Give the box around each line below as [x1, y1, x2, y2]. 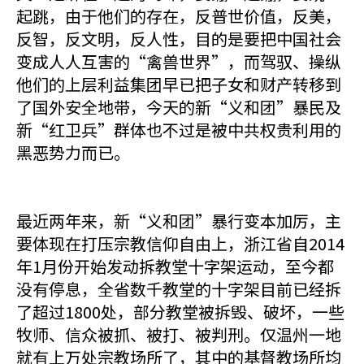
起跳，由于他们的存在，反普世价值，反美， [16, 4, 341, 28]
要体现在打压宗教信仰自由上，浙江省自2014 [16, 232, 344, 255]
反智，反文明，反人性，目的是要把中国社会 [16, 27, 341, 50]
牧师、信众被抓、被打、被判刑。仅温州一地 [16, 323, 341, 346]
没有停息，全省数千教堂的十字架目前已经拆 [16, 277, 341, 301]
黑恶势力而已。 [16, 141, 130, 164]
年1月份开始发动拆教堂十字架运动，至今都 [16, 254, 334, 278]
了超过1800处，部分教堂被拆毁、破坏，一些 [16, 300, 344, 323]
